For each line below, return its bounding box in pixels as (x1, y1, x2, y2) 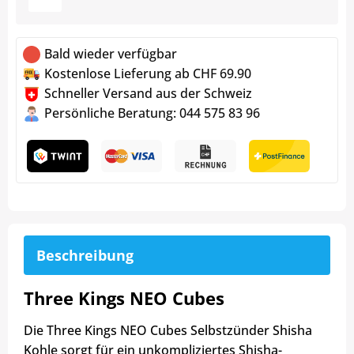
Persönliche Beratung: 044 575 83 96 (44, 104, 260, 122)
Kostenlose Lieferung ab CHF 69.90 (44, 65, 251, 83)
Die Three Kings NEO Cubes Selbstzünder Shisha (24, 322, 312, 340)
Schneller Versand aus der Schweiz (44, 85, 252, 103)
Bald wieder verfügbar (44, 45, 177, 63)
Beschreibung (36, 246, 134, 265)
